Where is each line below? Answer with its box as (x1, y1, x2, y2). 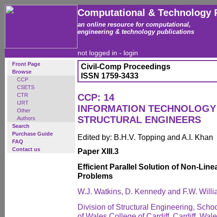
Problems (77, 171, 113, 180)
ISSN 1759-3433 (81, 71, 139, 80)
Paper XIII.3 (77, 147, 119, 155)
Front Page (12, 61, 40, 67)
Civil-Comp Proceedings (81, 62, 170, 71)
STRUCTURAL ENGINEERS (77, 114, 201, 125)
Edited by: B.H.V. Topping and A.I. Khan (77, 133, 213, 141)
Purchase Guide (12, 131, 53, 137)
